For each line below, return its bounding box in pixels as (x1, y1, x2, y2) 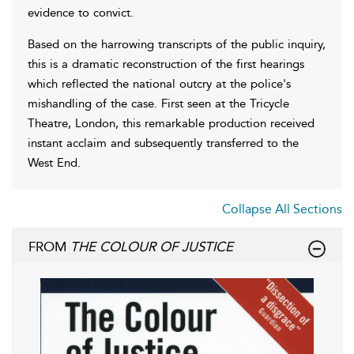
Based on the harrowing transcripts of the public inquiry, (28, 36, 326, 51)
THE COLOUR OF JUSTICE (70, 238, 233, 254)
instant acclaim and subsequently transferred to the (28, 135, 299, 150)
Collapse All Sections (222, 201, 342, 217)
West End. (28, 155, 81, 170)
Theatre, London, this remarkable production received (28, 115, 314, 130)
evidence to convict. (28, 5, 134, 20)
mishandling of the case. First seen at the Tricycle (28, 96, 289, 111)
